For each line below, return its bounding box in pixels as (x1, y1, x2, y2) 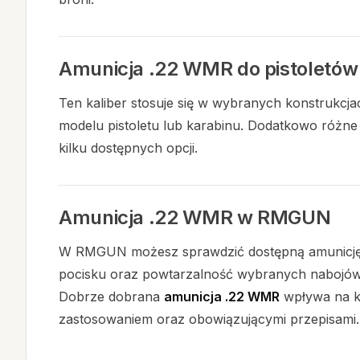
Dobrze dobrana (59, 288, 164, 305)
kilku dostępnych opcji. (59, 140, 198, 156)
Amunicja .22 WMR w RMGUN (59, 206, 331, 229)
